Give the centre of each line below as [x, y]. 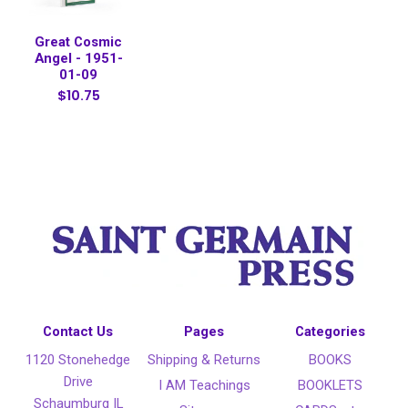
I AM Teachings [204, 386]
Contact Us [78, 332]
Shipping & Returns [204, 360]
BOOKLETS [330, 386]
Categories [330, 332]
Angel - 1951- [78, 59]
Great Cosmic [79, 42]
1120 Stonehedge [78, 360]
